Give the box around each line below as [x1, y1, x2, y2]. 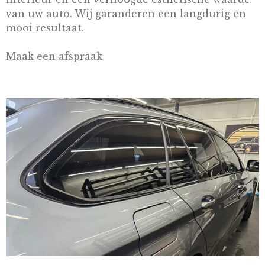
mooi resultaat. [6, 21, 84, 34]
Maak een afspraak [6, 50, 102, 63]
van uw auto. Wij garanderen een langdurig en [6, 7, 246, 20]
